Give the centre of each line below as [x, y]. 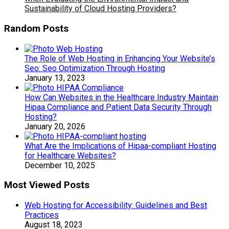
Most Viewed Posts [47, 185]
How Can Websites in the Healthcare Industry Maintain [121, 97]
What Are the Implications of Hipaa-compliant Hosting [120, 146]
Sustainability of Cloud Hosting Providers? [100, 9]
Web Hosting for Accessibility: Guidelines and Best [116, 205]
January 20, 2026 [55, 126]
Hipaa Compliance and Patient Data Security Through [118, 107]
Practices [42, 215]
